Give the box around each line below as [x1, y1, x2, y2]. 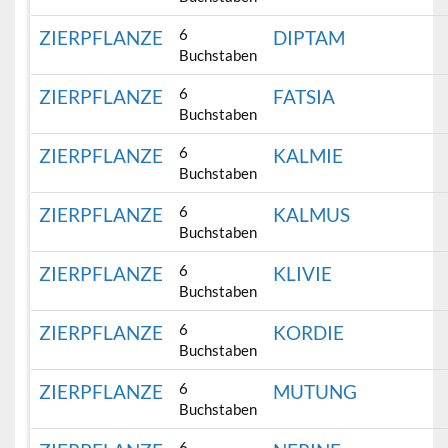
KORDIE [273, 321, 345, 345]
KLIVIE [273, 262, 333, 286]
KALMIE [273, 144, 344, 168]
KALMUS [273, 203, 351, 227]
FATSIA [273, 85, 336, 109]
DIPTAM [273, 26, 346, 50]
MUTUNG [273, 380, 358, 404]
